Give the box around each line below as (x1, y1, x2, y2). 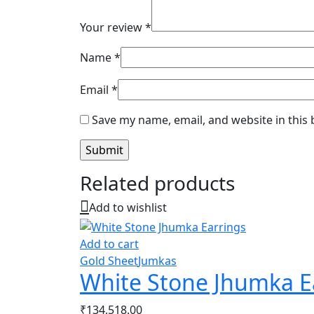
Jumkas (138, 253, 177, 269)
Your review (80, 19, 145, 35)
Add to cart (80, 236, 139, 252)
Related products (80, 169, 235, 196)
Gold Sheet (80, 253, 138, 269)
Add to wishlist (89, 199, 167, 215)
